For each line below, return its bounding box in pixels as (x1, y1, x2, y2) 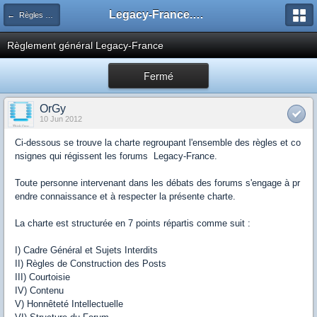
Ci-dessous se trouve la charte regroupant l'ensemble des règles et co (15, 137, 301, 148)
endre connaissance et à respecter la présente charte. (15, 191, 236, 202)
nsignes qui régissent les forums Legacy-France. (15, 151, 217, 161)
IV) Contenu (15, 285, 64, 296)
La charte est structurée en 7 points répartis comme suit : (15, 218, 250, 229)
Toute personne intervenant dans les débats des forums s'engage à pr (15, 178, 300, 188)
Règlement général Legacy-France (7, 40, 163, 51)
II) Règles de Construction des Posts (15, 258, 166, 269)
